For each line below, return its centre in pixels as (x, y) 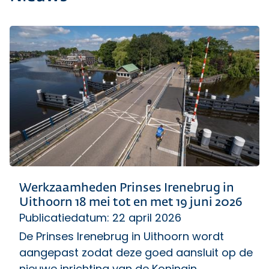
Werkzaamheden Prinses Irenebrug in (127, 188)
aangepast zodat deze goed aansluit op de (136, 252)
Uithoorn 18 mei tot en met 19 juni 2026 (131, 202)
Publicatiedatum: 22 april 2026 (100, 217)
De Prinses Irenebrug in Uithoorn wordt (122, 236)
